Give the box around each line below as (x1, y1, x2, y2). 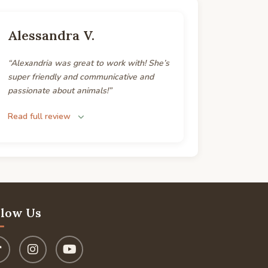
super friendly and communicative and (8, 71, 154, 83)
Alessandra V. (8, 27, 95, 44)
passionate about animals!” (8, 85, 112, 96)
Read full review (8, 111, 71, 122)
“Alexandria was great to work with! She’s (8, 57, 169, 69)
